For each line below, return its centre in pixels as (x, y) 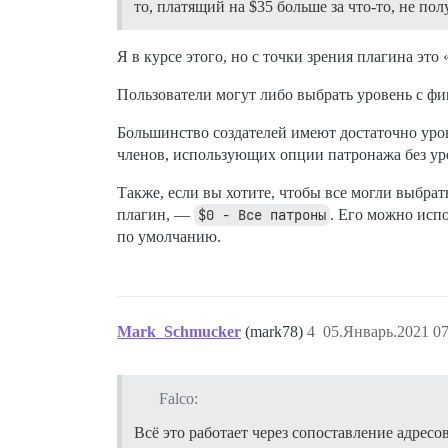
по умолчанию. (169, 236)
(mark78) (276, 331)
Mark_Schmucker (179, 331)
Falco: (178, 398)
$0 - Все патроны (262, 214)
